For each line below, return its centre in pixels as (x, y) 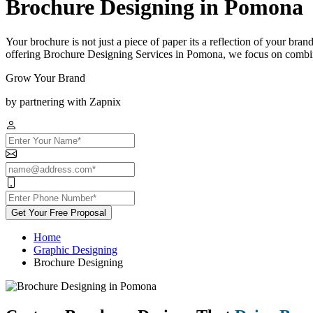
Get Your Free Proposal (59, 212)
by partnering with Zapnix (63, 101)
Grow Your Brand (45, 78)
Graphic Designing (75, 249)
